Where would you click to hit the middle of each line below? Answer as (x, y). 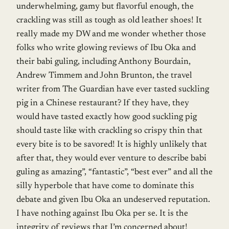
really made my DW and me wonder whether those (111, 35)
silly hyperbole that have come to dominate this (105, 187)
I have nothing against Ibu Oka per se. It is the (102, 214)
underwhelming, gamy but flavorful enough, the (105, 7)
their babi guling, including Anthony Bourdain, (104, 62)
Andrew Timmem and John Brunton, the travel (104, 76)
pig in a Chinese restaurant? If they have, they (103, 104)
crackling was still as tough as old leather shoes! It (109, 21)
